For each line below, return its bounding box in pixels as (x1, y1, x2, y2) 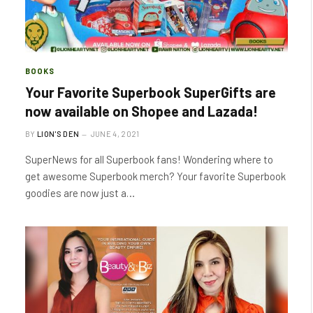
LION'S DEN (37, 129, 80, 138)
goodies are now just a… (25, 186, 135, 199)
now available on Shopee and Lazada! (25, 102, 258, 119)
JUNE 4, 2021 (90, 129, 140, 138)
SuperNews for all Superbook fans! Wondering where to (25, 152, 273, 166)
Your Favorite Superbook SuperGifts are (25, 83, 276, 101)
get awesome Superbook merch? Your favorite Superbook (25, 169, 286, 182)
